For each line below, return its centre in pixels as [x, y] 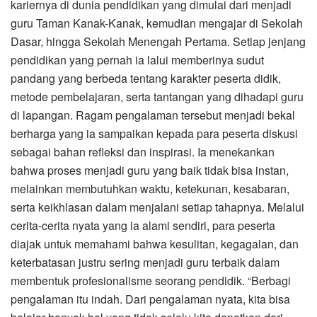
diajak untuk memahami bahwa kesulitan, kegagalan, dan [155, 243]
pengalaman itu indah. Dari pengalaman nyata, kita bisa [150, 299]
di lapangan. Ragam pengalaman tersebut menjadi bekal [153, 115]
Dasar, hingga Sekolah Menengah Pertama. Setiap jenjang [158, 41]
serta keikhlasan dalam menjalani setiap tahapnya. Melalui [157, 207]
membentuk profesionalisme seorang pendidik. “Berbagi [151, 280]
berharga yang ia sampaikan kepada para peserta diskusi [154, 133]
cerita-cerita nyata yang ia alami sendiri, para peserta [143, 225]
